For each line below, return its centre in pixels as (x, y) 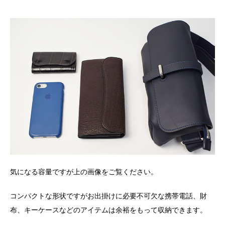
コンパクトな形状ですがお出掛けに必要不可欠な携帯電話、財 (108, 196)
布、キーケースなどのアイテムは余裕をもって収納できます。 (108, 210)
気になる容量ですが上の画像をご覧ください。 (84, 172)
